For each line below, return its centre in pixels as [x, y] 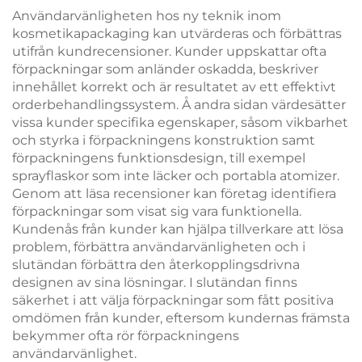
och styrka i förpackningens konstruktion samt [164, 141]
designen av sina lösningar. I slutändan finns [155, 283]
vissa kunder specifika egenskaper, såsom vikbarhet [180, 123]
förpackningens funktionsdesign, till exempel [159, 158]
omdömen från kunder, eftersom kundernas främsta [181, 318]
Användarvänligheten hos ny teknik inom [147, 16]
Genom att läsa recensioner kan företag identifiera [174, 194]
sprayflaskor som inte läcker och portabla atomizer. [176, 176]
